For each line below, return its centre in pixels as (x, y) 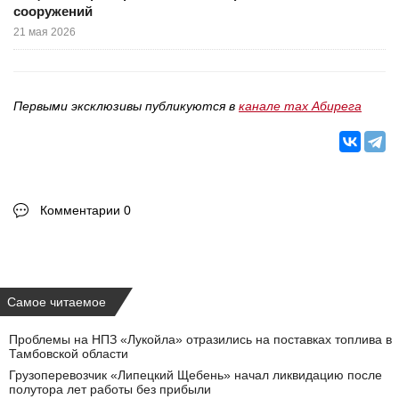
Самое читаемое (57, 302)
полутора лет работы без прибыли (110, 389)
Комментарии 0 (85, 210)
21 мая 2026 (45, 32)
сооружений (53, 11)
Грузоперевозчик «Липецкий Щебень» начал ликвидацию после (195, 375)
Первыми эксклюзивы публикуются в (126, 106)
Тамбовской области (69, 354)
